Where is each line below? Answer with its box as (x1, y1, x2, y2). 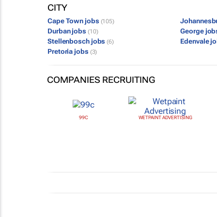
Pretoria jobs (47, 47, 90, 55)
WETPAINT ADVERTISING (138, 115, 192, 121)
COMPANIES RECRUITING (47, 75, 155, 85)
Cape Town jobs (47, 17, 101, 25)
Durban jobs (47, 27, 88, 35)
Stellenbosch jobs (47, 37, 107, 45)
